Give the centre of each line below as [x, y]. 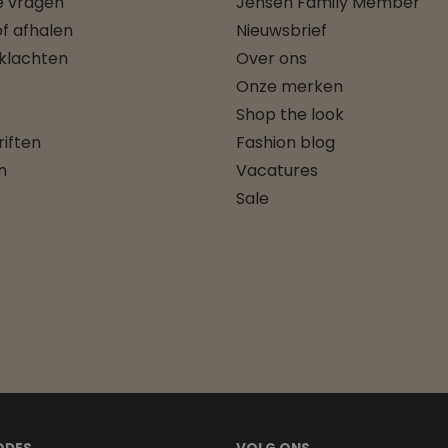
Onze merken [289, 86]
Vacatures [277, 170]
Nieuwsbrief [281, 30]
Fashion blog [285, 142]
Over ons [271, 58]
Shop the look [290, 114]
